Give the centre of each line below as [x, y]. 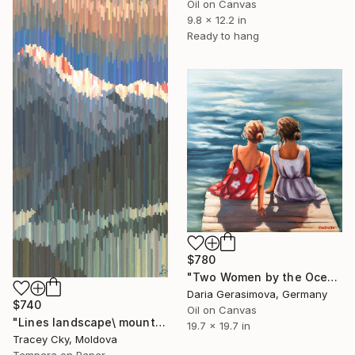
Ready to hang [223, 36]
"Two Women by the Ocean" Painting [333, 277]
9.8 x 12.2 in [217, 20]
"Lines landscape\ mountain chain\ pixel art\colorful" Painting [160, 323]
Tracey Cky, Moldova [65, 340]
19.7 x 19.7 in [219, 325]
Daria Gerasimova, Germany [257, 294]
